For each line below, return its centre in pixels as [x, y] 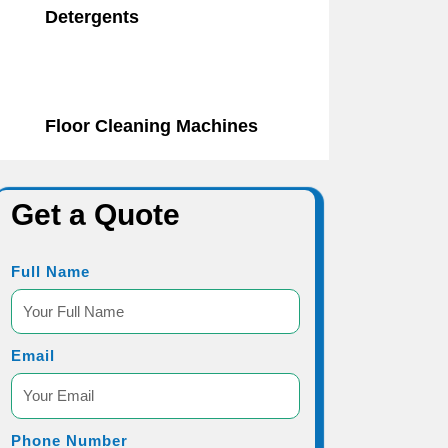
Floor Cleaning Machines [151, 125]
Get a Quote [96, 214]
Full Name [51, 271]
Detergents [91, 16]
